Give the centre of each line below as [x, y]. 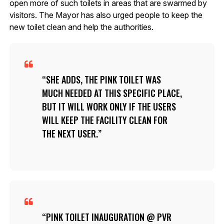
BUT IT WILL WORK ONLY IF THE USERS [109, 107]
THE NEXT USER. [70, 134]
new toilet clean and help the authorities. [81, 27]
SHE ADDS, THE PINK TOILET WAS [103, 80]
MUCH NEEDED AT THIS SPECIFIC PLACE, [112, 93]
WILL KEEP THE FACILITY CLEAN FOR [104, 120]
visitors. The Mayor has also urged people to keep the [106, 15]
